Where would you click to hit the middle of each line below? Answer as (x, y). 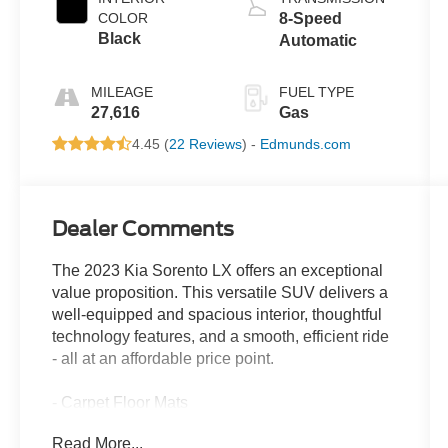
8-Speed (310, 19)
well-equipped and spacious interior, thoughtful (217, 315)
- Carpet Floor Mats (120, 403)
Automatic (317, 41)
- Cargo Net (93, 425)
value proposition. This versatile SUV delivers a (220, 293)
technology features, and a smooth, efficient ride (221, 337)
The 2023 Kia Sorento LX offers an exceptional (218, 271)
